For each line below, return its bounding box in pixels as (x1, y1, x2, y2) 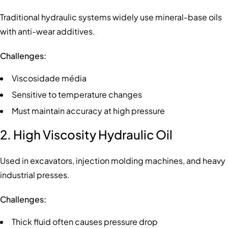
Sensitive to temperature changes (12, 89, 142, 100)
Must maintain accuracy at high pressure (12, 105, 165, 117)
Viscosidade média (12, 73, 87, 84)
